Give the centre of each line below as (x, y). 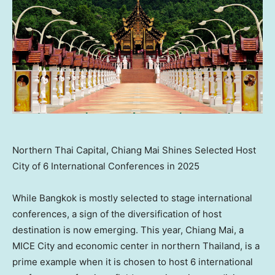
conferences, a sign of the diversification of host (117, 214)
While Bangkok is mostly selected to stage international (132, 198)
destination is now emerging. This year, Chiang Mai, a (128, 230)
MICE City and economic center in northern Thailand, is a (136, 246)
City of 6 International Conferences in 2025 (106, 166)
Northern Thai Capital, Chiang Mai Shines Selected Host (134, 150)
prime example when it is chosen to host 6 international (133, 262)
